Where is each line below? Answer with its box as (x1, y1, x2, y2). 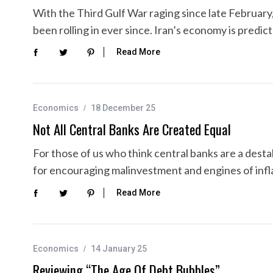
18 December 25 (91, 103, 155, 113)
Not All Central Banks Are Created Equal (33, 119, 231, 140)
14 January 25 (91, 243, 147, 253)
